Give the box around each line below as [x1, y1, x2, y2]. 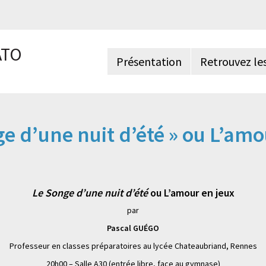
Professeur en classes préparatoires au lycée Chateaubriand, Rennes [9, 240, 257, 251]
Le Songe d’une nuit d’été [31, 186, 148, 199]
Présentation [116, 53, 182, 69]
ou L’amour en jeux [147, 186, 235, 199]
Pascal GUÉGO [107, 223, 159, 233]
